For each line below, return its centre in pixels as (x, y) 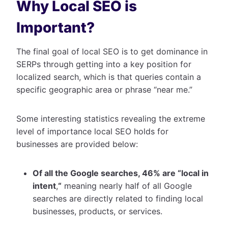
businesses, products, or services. (97, 211)
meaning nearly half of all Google (127, 186)
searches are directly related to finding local (118, 198)
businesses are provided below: (77, 144)
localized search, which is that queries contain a (109, 77)
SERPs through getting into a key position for (104, 64)
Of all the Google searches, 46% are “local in (121, 173)
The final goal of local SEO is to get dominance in (112, 51)
